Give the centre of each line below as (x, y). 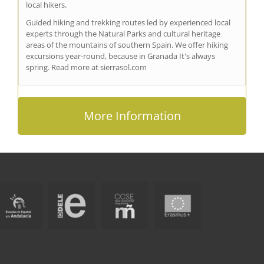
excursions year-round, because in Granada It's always (121, 56)
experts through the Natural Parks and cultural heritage (123, 33)
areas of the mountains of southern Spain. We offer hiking (127, 44)
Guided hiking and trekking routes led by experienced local (128, 22)
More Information (132, 115)
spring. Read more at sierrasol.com (86, 67)
